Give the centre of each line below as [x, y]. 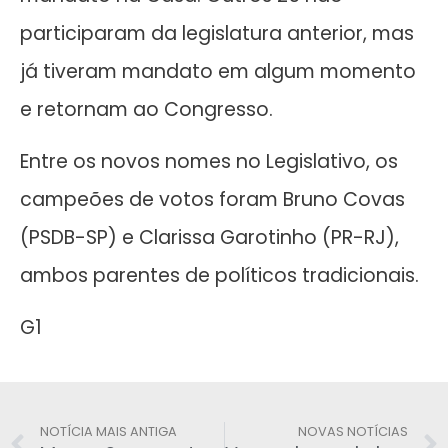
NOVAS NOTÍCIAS [353, 431]
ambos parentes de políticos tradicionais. [219, 276]
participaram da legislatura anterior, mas [217, 33]
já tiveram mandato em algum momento [218, 71]
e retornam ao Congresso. [146, 109]
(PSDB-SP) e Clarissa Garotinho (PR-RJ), [209, 238]
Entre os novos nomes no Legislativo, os [209, 162]
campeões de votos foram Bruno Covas [212, 200]
